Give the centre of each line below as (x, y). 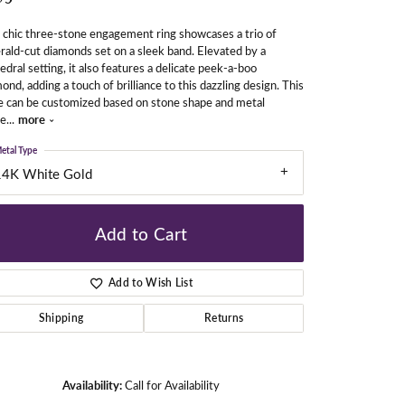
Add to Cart (141, 233)
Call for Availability (172, 385)
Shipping (61, 318)
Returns (224, 318)
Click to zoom (241, 377)
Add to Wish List (151, 283)
